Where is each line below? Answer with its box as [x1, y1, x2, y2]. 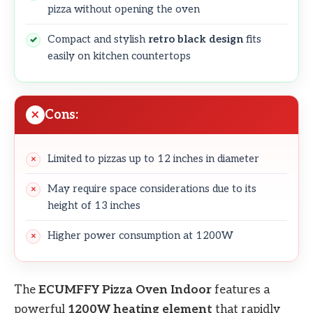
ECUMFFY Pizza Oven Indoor [38, 283, 212, 298]
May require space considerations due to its [48, 182, 256, 196]
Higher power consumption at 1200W [48, 229, 233, 242]
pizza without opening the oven [48, 3, 200, 16]
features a [212, 283, 270, 298]
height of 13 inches [48, 199, 140, 212]
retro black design [148, 33, 243, 46]
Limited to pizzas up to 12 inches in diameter [48, 152, 259, 166]
